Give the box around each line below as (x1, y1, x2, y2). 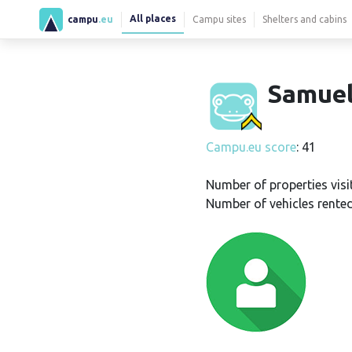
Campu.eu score (206, 140, 296, 154)
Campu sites (192, 13, 246, 24)
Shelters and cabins (262, 13, 346, 24)
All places (130, 13, 176, 24)
